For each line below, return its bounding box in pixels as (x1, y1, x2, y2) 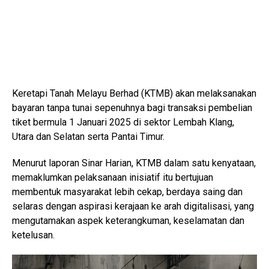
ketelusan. (12, 229, 55, 241)
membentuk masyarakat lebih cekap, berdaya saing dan (12, 186, 243, 198)
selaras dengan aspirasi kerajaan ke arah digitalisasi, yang (12, 201, 254, 213)
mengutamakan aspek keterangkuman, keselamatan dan (12, 215, 244, 227)
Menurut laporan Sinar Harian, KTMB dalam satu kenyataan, (12, 157, 256, 169)
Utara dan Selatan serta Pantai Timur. (12, 131, 165, 143)
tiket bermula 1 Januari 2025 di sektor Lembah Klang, (12, 116, 234, 128)
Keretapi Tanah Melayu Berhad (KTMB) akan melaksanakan (12, 88, 256, 100)
